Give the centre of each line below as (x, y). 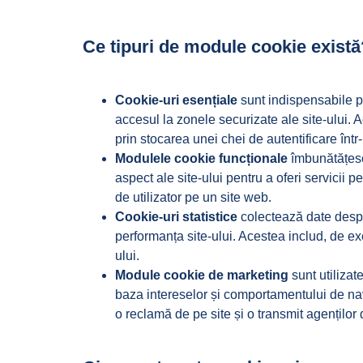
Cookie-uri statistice (176, 217)
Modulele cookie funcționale (201, 158)
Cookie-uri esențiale (176, 100)
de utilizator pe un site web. (193, 197)
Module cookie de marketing (202, 275)
